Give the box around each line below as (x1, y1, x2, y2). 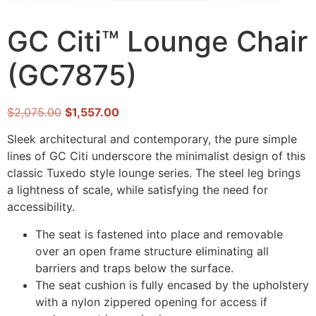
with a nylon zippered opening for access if (35, 294, 267, 309)
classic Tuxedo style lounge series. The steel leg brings (7, 166, 300, 181)
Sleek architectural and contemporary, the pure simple (7, 132, 297, 147)
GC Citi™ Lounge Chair (7, 24, 308, 59)
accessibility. (7, 200, 75, 214)
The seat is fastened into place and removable (35, 226, 283, 241)
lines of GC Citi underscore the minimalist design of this (7, 149, 305, 164)
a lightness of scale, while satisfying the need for (7, 183, 268, 197)
